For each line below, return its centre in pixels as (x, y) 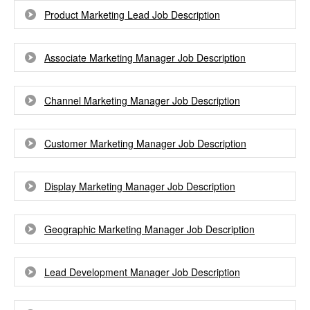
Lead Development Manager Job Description (142, 272)
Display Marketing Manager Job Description (140, 186)
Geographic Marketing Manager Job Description (149, 229)
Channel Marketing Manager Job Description (142, 100)
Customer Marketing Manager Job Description (145, 143)
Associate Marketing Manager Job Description (145, 57)
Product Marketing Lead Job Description (132, 15)
